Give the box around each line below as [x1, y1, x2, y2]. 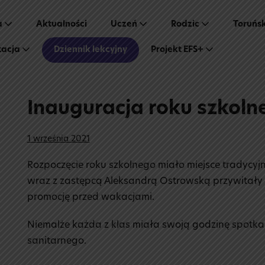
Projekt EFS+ [151, 46, 205, 54]
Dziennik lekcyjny [54, 46, 127, 54]
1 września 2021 [27, 135, 90, 144]
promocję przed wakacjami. [27, 193, 157, 202]
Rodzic [171, 20, 201, 29]
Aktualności [36, 20, 87, 29]
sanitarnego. [27, 237, 86, 246]
